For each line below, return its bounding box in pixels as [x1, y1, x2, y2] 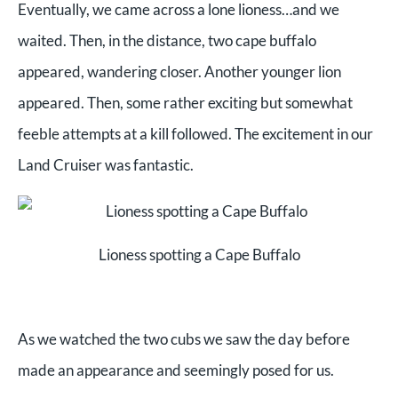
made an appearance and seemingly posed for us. [18, 360, 334, 379]
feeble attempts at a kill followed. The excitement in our [18, 124, 373, 144]
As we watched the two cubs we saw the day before [18, 329, 350, 348]
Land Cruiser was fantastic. [18, 155, 194, 175]
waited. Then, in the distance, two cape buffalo [18, 31, 316, 51]
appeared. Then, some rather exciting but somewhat [18, 93, 353, 113]
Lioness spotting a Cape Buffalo [98, 245, 300, 265]
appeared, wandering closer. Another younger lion [18, 62, 341, 82]
